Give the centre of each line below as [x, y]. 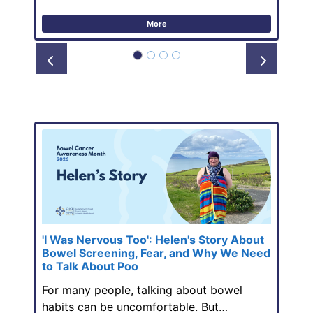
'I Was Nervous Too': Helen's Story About [153, 240]
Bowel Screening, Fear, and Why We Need [156, 253]
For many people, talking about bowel [142, 290]
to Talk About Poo [90, 267]
